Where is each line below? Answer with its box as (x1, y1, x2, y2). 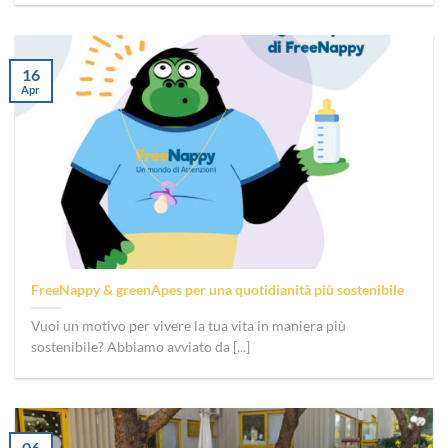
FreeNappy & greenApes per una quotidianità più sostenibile (31, 281, 405, 298)
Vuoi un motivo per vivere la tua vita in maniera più (31, 317, 347, 334)
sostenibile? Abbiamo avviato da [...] (31, 338, 251, 355)
